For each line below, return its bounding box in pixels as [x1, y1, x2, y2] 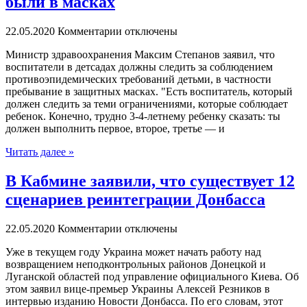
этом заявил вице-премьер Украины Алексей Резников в [5, 282, 270, 295]
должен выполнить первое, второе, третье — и [5, 123, 225, 135]
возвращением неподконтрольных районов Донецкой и [5, 258, 266, 270]
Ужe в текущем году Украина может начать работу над [5, 245, 261, 258]
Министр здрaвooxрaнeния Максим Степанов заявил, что [5, 49, 275, 61]
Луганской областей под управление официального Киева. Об [5, 270, 299, 282]
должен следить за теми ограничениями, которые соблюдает [5, 98, 288, 110]
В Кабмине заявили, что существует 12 [5, 172, 295, 190]
